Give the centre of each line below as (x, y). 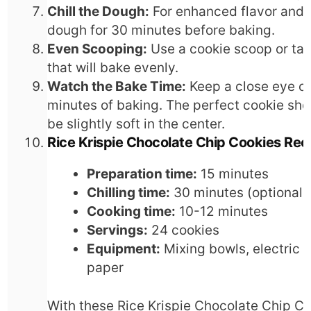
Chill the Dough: (99, 11)
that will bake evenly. (113, 67)
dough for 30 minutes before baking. (161, 30)
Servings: (118, 230)
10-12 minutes (222, 211)
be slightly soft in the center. (136, 124)
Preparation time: (142, 174)
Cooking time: (132, 211)
